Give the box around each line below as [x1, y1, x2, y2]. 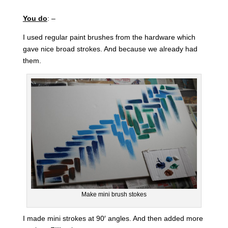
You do [22, 14, 47, 22]
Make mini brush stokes [81, 191, 147, 198]
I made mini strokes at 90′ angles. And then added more [22, 214, 203, 223]
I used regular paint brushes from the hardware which [22, 33, 195, 41]
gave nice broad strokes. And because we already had [22, 44, 197, 53]
